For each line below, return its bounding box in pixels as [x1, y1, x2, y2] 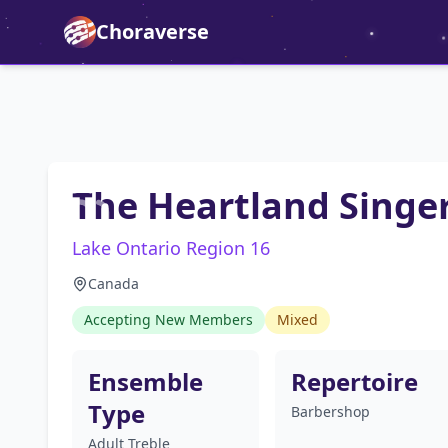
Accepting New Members [84, 310, 253, 329]
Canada [88, 274, 139, 293]
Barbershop [290, 402, 370, 421]
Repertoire [290, 365, 418, 398]
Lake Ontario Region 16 [72, 236, 270, 260]
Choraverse [96, 18, 209, 45]
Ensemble [88, 365, 203, 398]
